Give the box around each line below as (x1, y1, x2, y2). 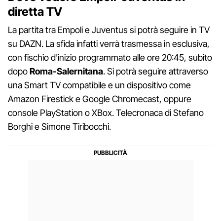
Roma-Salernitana (30, 66, 103, 76)
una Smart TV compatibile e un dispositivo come (8, 79, 191, 90)
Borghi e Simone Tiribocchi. (8, 121, 111, 132)
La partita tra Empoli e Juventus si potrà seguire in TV (8, 24, 210, 35)
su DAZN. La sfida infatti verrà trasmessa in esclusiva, (8, 38, 210, 49)
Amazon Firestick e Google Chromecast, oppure (8, 93, 191, 104)
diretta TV (8, 4, 62, 19)
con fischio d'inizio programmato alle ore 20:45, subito (8, 52, 212, 63)
